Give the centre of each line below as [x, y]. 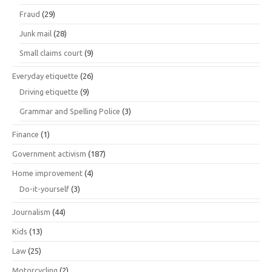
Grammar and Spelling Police [70, 111]
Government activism [49, 153]
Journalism [31, 212]
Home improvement [47, 173]
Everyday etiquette [45, 76]
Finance [25, 134]
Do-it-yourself [44, 189]
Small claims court [51, 53]
